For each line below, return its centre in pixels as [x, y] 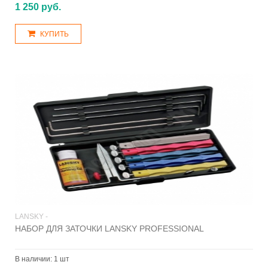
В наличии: [34, 259]
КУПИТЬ [54, 34]
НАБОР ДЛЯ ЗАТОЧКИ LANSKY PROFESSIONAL [109, 229]
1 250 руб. [38, 7]
